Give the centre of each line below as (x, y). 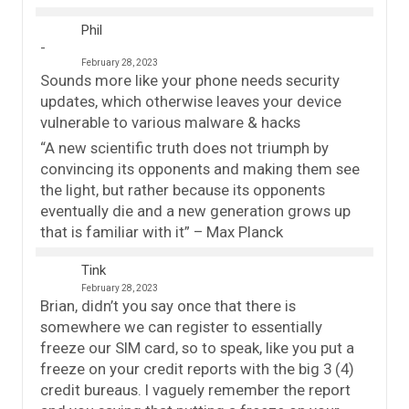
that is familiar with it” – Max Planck (162, 232)
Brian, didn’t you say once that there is (168, 306)
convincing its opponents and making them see (200, 169)
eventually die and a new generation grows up (195, 211)
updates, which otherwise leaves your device (191, 102)
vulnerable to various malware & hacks (170, 123)
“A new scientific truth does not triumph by (184, 148)
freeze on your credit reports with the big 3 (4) (197, 369)
